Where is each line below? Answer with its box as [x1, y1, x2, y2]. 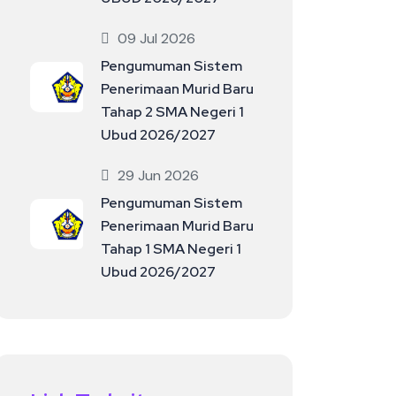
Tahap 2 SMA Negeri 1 [100, 103, 244, 121]
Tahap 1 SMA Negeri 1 [100, 240, 241, 258]
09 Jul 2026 [117, 29, 195, 48]
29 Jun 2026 [117, 166, 199, 185]
